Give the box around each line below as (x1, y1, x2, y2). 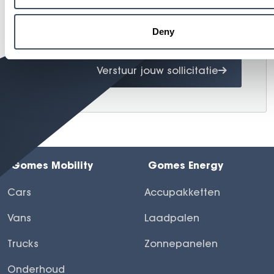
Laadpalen (144, 211, 199, 224)
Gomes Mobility (11, 158, 93, 171)
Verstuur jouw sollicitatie (97, 64, 218, 76)
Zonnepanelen (144, 237, 218, 250)
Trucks (7, 237, 39, 250)
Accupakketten (144, 185, 220, 198)
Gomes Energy (148, 158, 223, 171)
